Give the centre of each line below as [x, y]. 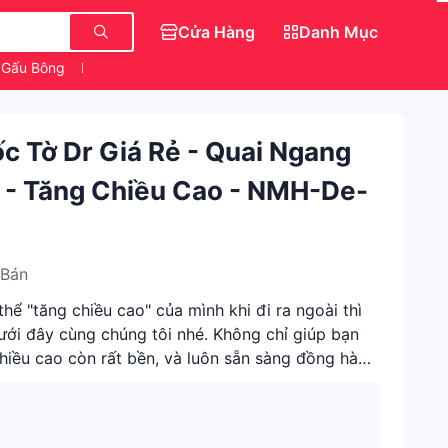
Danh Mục [338, 32]
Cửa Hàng [216, 32]
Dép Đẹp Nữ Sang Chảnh [164, 67]
